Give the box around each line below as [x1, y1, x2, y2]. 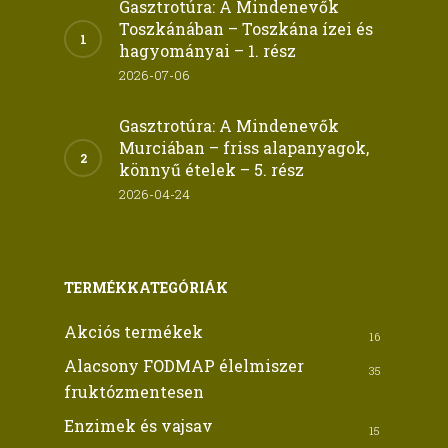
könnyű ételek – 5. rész [119, 159, 304, 180]
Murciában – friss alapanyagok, [119, 137, 369, 158]
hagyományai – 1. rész [119, 40, 296, 61]
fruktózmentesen [64, 381, 204, 402]
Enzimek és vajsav [64, 415, 213, 436]
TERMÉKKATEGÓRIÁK [64, 278, 228, 297]
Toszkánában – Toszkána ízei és [119, 18, 373, 39]
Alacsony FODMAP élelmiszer [64, 355, 304, 376]
